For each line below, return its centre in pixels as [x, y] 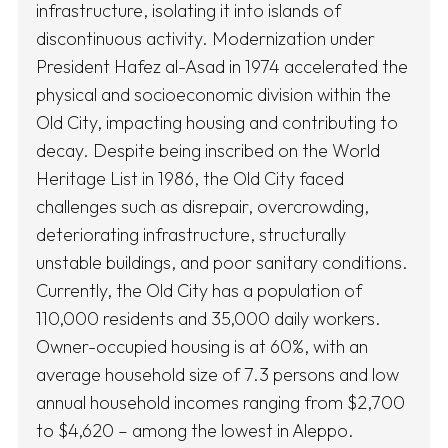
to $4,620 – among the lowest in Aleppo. [195, 431]
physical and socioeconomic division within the [213, 95]
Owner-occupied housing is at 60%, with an [202, 347]
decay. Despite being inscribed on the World [208, 151]
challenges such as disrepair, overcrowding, [202, 207]
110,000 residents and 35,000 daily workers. [208, 319]
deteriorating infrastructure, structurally [191, 235]
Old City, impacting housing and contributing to [217, 123]
